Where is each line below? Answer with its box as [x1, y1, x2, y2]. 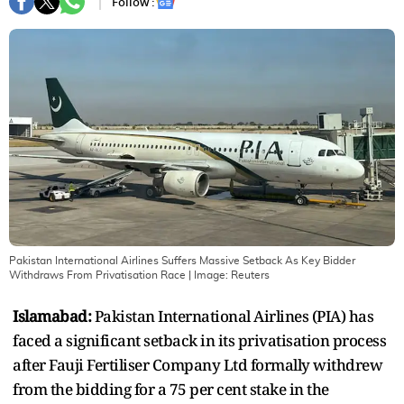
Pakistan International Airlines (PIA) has [91, 305, 373, 326]
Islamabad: [13, 305, 91, 326]
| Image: [186, 269, 231, 280]
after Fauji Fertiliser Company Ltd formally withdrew [13, 353, 382, 375]
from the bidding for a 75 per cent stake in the [13, 378, 329, 399]
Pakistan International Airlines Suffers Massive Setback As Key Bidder [9, 254, 355, 266]
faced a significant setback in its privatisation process [13, 329, 386, 351]
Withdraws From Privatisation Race [9, 269, 186, 280]
